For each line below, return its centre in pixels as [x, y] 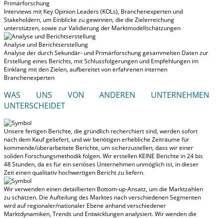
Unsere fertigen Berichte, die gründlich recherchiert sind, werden [93, 131]
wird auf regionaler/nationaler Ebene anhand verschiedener [85, 205]
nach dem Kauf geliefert [36, 139]
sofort [190, 131]
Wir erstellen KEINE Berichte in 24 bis [153, 156]
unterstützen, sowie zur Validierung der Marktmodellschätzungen [92, 28]
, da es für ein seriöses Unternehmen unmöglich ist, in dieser [117, 164]
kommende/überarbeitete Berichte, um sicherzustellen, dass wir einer [99, 147]
